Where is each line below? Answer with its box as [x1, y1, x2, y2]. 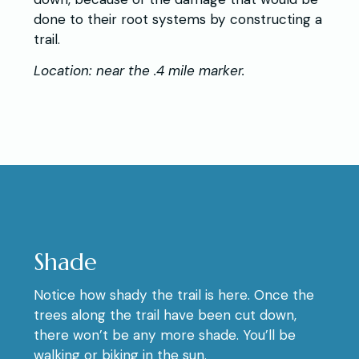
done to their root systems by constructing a [34, 10, 322, 29]
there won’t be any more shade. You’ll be [34, 326, 296, 345]
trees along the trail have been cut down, [34, 306, 296, 325]
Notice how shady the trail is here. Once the [34, 286, 314, 305]
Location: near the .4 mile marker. [34, 62, 244, 80]
